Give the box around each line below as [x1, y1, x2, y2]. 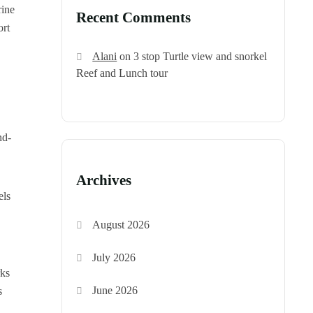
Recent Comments [76, 9, 191, 27]
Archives [76, 172, 131, 189]
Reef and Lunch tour [76, 67, 168, 80]
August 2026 [92, 219, 150, 231]
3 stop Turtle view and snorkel [133, 50, 268, 63]
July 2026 [92, 252, 136, 264]
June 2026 [92, 284, 138, 297]
